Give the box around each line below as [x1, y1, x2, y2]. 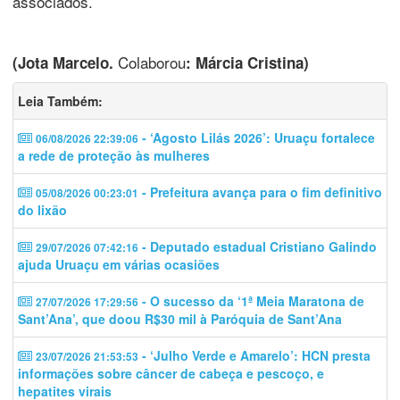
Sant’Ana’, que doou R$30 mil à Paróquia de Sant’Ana [18, 309, 342, 328]
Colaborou [113, 50, 186, 73]
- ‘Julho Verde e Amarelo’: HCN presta [138, 346, 371, 364]
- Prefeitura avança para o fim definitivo [138, 182, 382, 201]
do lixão [18, 200, 67, 219]
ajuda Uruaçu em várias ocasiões [18, 254, 220, 273]
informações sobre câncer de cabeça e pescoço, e [18, 363, 324, 382]
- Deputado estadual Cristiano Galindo [138, 237, 377, 255]
